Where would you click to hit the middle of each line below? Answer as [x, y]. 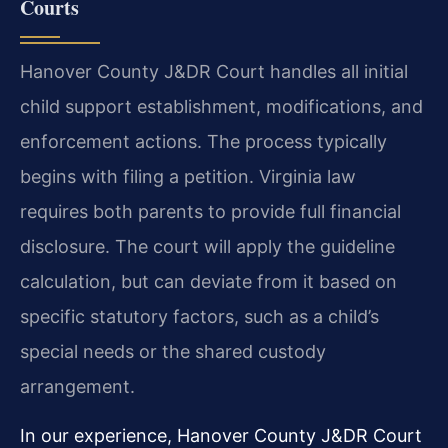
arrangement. [77, 386]
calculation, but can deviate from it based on [208, 281]
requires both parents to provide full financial [210, 211]
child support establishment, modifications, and [221, 106]
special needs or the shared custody [173, 351]
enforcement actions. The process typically [203, 141]
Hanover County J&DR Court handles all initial [214, 71]
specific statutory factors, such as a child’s [199, 316]
